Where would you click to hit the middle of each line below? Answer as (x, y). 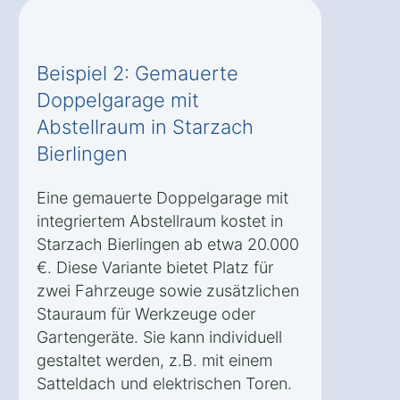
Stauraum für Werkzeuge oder (146, 313)
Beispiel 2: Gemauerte (137, 73)
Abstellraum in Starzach (145, 126)
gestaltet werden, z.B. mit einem (154, 360)
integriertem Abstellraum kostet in (160, 221)
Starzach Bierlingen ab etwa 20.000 (168, 244)
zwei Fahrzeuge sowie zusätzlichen (168, 290)
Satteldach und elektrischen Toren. (164, 383)
